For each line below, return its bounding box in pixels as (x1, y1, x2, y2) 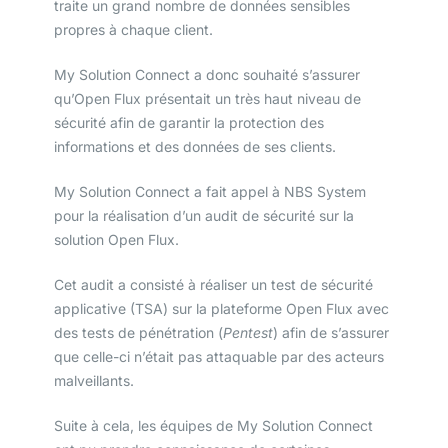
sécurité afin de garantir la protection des (53, 113, 324, 131)
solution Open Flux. (53, 230, 179, 248)
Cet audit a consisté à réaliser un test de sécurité (53, 275, 373, 293)
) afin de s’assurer (272, 323, 389, 341)
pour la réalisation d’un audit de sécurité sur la (53, 206, 354, 224)
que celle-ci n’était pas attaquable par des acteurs (53, 347, 384, 365)
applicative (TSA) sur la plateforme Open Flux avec (53, 299, 389, 317)
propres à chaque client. (53, 20, 213, 38)
